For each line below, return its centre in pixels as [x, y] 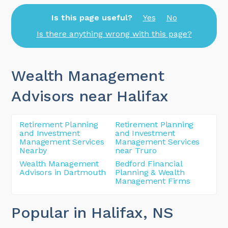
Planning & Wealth [150, 172]
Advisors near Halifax [90, 96]
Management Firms [153, 181]
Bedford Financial [149, 163]
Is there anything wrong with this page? [114, 34]
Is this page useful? [92, 17]
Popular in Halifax [77, 212]
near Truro [136, 150]
